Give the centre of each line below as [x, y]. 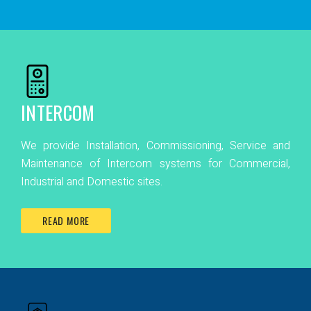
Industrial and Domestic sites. [92, 182]
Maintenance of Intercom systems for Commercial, [155, 164]
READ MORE [66, 220]
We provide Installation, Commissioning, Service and [155, 146]
